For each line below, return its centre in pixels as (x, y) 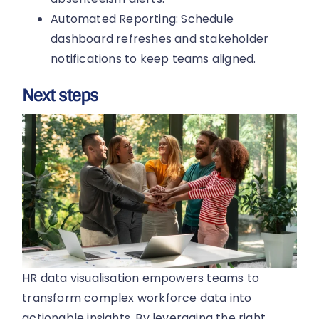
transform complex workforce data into (137, 298)
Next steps (60, 95)
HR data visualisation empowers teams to (141, 278)
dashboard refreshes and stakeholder (160, 39)
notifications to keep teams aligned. (153, 59)
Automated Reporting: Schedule (142, 19)
